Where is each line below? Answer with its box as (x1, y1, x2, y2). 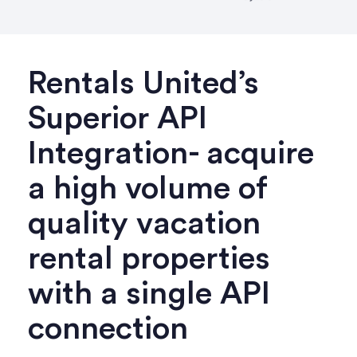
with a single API (28, 277, 270, 310)
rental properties (28, 242, 270, 275)
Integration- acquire (28, 137, 314, 170)
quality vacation (28, 207, 261, 240)
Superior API (28, 102, 207, 135)
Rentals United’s (28, 67, 259, 100)
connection (28, 312, 188, 345)
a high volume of (28, 172, 268, 205)
